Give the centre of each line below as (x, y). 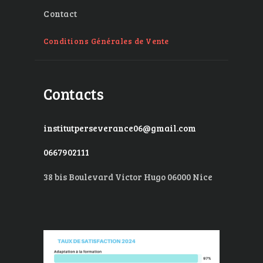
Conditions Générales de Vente (106, 41)
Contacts (74, 94)
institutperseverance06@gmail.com (120, 128)
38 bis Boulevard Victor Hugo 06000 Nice (128, 177)
